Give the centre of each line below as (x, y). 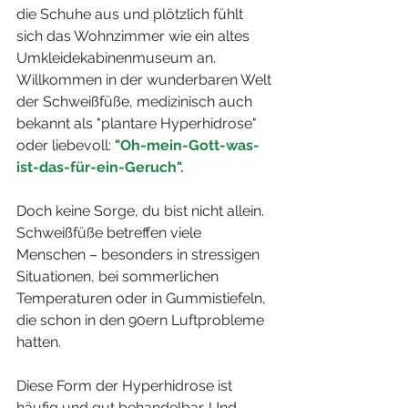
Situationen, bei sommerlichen (119, 276)
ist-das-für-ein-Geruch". (100, 167)
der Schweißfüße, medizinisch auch (136, 101)
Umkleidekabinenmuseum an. (118, 57)
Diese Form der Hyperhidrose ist (126, 385)
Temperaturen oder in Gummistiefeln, (143, 298)
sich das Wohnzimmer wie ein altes (135, 36)
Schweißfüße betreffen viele (111, 232)
